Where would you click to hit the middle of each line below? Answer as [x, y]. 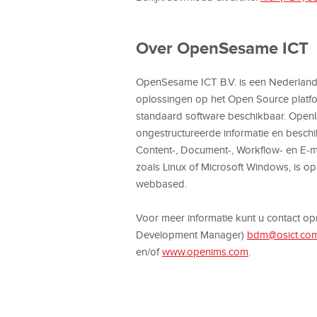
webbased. [161, 184]
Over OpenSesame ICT [222, 47]
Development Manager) [191, 235]
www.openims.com [205, 252]
